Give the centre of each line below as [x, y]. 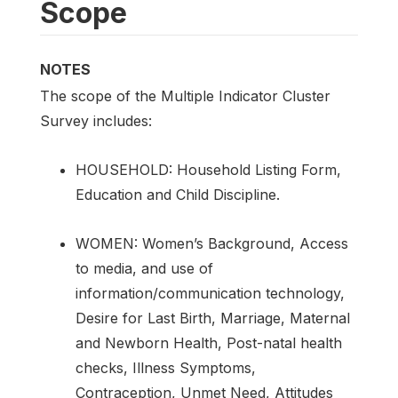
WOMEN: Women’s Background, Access [212, 244]
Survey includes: [96, 120]
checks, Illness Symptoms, [166, 368]
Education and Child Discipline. [178, 195]
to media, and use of [144, 269]
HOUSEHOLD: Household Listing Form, [208, 170]
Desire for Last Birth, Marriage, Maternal [213, 318]
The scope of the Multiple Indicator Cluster [185, 96]
